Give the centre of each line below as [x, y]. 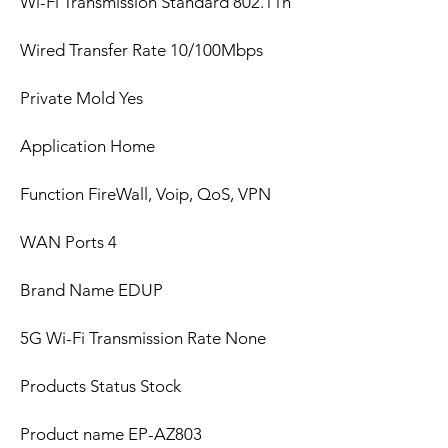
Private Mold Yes [81, 98]
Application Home [87, 146]
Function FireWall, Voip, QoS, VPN [145, 194]
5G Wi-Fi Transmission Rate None [143, 338]
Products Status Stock [100, 386]
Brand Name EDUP [91, 290]
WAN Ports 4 [68, 242]
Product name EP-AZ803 [111, 434]
